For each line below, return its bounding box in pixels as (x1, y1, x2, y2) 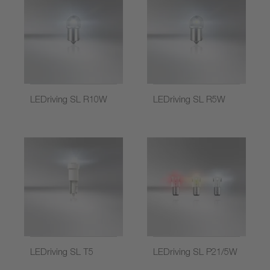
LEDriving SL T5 (30, 246, 93, 257)
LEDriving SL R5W (153, 93, 225, 104)
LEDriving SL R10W (30, 93, 107, 104)
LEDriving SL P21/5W (153, 246, 237, 257)
